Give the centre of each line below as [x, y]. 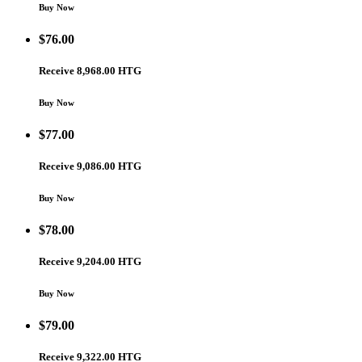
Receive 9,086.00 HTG [90, 166]
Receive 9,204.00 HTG [90, 262]
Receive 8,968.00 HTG [90, 70]
